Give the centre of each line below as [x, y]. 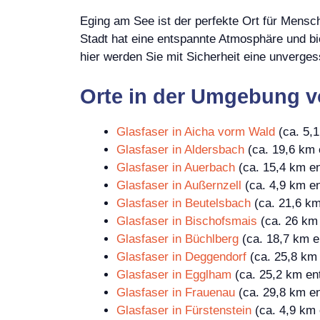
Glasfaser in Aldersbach [180, 149]
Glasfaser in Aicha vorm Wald [196, 131]
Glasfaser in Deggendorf [181, 256]
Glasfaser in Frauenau [176, 292]
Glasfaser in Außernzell [179, 185]
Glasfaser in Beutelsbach [184, 203]
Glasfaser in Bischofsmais [187, 221]
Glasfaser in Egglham [174, 274]
